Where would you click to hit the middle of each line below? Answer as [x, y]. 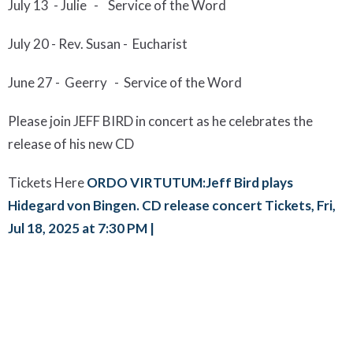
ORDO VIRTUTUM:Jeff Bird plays [190, 183]
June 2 [26, 83]
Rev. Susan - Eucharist [123, 44]
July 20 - [33, 44]
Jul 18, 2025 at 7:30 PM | [82, 229]
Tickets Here [46, 183]
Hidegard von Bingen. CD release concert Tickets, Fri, [172, 206]
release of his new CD [71, 144]
